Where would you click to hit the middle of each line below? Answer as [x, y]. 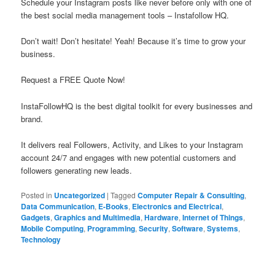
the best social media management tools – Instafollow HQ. [125, 15]
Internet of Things [213, 217]
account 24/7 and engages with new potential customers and [129, 157]
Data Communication [58, 206]
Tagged [123, 195]
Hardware [162, 217]
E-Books [114, 206]
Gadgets [36, 217]
